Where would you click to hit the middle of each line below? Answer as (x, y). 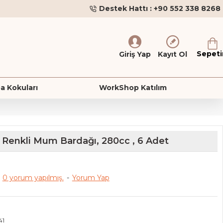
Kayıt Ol (172, 54)
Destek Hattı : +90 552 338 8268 (160, 8)
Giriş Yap (135, 54)
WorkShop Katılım (133, 88)
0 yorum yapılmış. (33, 178)
